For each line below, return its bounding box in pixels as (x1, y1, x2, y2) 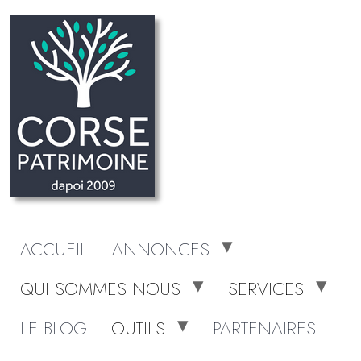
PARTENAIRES (213, 315, 316, 341)
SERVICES (228, 276, 304, 301)
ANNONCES (112, 236, 210, 262)
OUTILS (111, 315, 165, 341)
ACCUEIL (20, 236, 88, 262)
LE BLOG (20, 315, 87, 341)
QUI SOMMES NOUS (20, 276, 180, 301)
